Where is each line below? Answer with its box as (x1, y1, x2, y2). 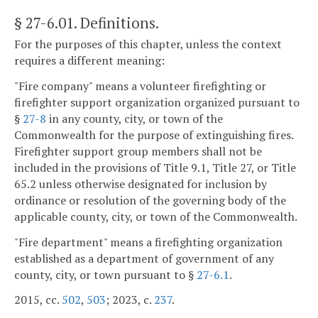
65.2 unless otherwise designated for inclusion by (14, 175, 267, 192)
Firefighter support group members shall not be (14, 143, 262, 159)
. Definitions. (74, 12, 159, 33)
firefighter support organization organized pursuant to (14, 94, 300, 110)
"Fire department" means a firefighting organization (14, 234, 283, 250)
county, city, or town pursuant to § (14, 266, 197, 283)
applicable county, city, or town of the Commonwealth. (14, 208, 297, 224)
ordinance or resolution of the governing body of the (14, 192, 286, 208)
